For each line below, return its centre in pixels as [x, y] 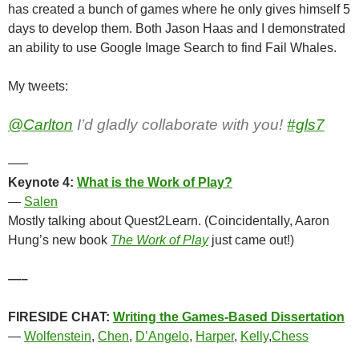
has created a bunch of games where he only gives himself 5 [179, 9]
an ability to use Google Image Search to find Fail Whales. [172, 47]
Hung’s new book [59, 240]
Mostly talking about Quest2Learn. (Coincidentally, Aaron [169, 220]
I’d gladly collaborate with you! [180, 124]
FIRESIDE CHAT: [61, 317]
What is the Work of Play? [155, 182]
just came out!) [251, 240]
